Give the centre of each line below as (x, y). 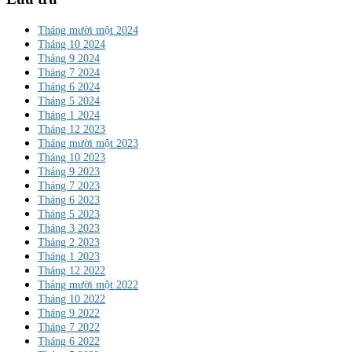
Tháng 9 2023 (69, 172)
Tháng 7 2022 (69, 327)
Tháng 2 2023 (69, 242)
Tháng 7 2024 (69, 73)
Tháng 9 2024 (69, 59)
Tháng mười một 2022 (88, 285)
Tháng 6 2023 (69, 200)
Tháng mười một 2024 (88, 30)
